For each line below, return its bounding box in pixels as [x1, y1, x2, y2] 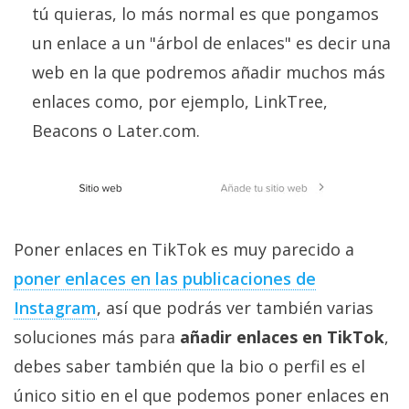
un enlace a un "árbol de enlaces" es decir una [32, 32, 391, 55]
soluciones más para [14, 326, 180, 349]
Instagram [14, 297, 97, 320]
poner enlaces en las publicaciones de [14, 267, 316, 290]
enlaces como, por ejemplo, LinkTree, [32, 90, 328, 113]
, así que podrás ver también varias [97, 297, 373, 320]
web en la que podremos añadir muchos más [32, 61, 385, 84]
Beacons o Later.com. [32, 120, 200, 142]
